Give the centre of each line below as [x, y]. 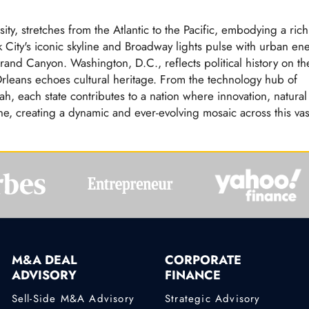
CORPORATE [203, 260]
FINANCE [192, 276]
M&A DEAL [44, 260]
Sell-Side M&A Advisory [73, 298]
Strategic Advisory [212, 298]
